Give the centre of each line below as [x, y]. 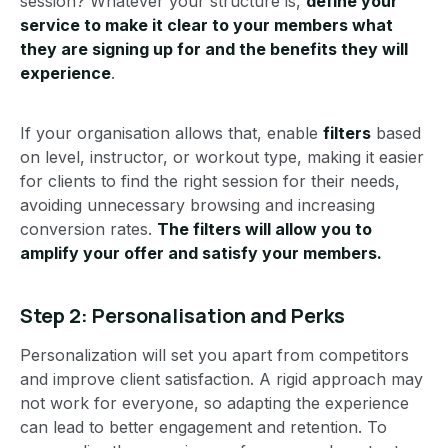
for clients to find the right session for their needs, [210, 181]
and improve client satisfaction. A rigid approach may [221, 379]
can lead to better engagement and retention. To [203, 427]
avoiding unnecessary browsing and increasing [197, 205]
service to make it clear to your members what [206, 25]
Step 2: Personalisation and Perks [182, 316]
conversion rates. [88, 229]
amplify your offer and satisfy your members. [201, 253]
